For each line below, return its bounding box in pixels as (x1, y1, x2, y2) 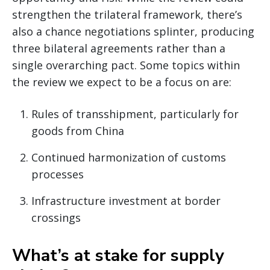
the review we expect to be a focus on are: (12, 74, 231, 89)
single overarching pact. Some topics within (12, 57, 240, 72)
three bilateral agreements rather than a (12, 40, 225, 55)
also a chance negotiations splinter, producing (12, 24, 254, 39)
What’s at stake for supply (12, 243, 224, 267)
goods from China (31, 123, 124, 138)
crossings (31, 210, 81, 225)
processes (31, 166, 84, 181)
